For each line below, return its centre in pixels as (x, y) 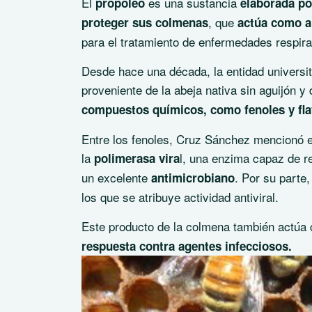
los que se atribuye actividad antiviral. (180, 197)
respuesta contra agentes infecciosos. (188, 246)
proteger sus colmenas (145, 23)
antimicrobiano (193, 178)
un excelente (116, 178)
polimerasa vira (137, 158)
